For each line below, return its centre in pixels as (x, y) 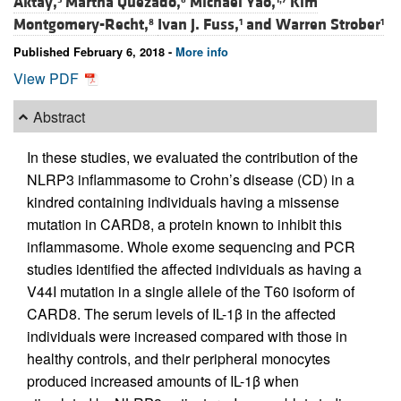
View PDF (48, 79)
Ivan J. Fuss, (198, 25)
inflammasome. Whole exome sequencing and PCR (191, 247)
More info (202, 52)
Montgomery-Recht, (81, 25)
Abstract (60, 116)
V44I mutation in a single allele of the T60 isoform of (191, 292)
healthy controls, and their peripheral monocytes (179, 359)
